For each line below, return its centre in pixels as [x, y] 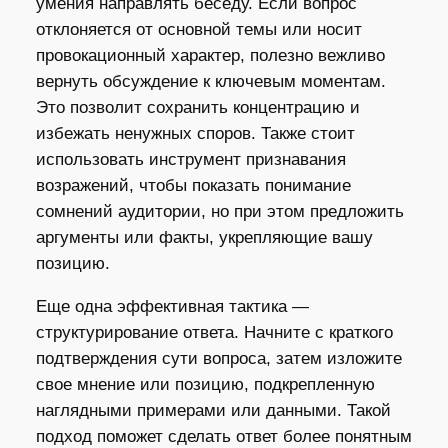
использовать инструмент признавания [190, 160]
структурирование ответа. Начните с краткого [214, 332]
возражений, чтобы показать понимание [193, 186]
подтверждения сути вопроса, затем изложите [218, 358]
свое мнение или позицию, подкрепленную [205, 384]
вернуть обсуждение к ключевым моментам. [210, 82]
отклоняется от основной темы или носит [198, 30]
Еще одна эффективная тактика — [172, 306]
